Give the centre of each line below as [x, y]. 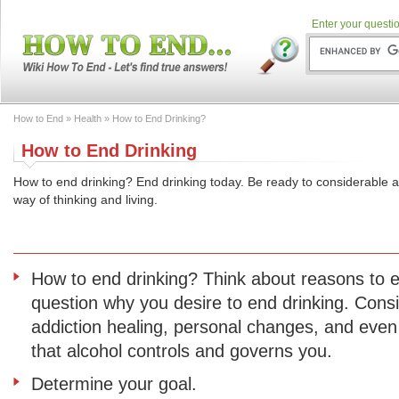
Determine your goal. [114, 384]
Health [88, 118]
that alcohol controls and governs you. [182, 351]
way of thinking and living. [85, 199]
